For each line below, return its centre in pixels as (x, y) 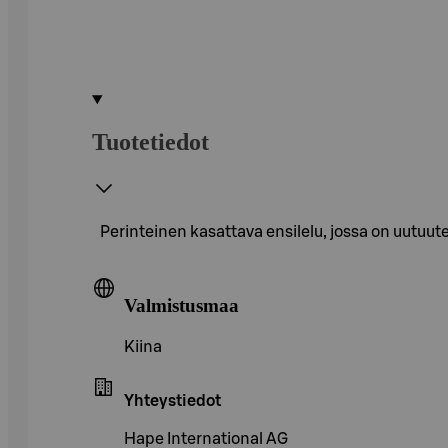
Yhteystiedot (172, 401)
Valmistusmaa (181, 305)
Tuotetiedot (150, 141)
